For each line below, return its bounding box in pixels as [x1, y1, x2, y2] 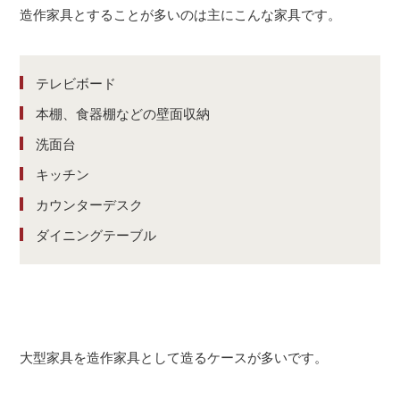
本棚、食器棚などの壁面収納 [36, 106, 211, 122]
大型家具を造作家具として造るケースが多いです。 [20, 350, 329, 366]
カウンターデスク [36, 197, 144, 213]
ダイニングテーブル [36, 228, 157, 244]
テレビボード [36, 76, 117, 92]
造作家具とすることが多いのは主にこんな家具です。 [20, 7, 342, 23]
